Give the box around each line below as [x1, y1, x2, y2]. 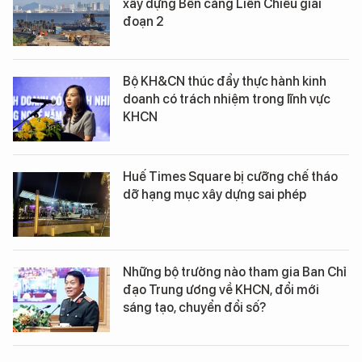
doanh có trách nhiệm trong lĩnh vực [123, 90, 330, 107]
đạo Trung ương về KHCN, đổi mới [123, 281, 319, 297]
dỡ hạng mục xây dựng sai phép [123, 186, 306, 202]
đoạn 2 [123, 13, 164, 29]
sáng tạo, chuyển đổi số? [123, 299, 266, 315]
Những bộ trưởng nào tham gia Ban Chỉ [123, 263, 347, 280]
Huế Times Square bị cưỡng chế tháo [123, 168, 338, 184]
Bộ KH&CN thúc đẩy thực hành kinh [123, 73, 326, 89]
